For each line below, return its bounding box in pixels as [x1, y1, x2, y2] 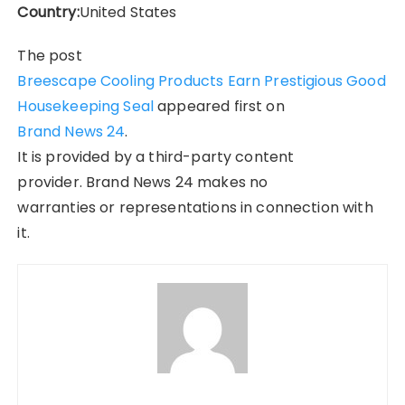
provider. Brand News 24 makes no [17, 171, 268, 193]
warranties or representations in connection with [17, 196, 373, 218]
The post [17, 44, 82, 66]
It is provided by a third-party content [17, 146, 295, 167]
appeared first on [157, 95, 285, 117]
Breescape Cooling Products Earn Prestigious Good [17, 70, 386, 91]
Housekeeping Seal [17, 95, 158, 117]
